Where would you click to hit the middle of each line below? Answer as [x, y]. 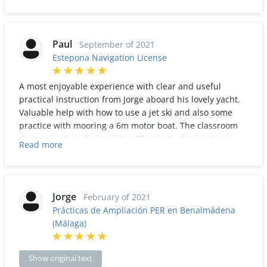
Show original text [60, 258]
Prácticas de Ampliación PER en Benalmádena [144, 210]
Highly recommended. [63, 12]
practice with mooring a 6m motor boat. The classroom [128, 125]
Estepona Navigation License [110, 58]
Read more [41, 145]
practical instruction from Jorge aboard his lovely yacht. [130, 99]
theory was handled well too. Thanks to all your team [125, 139]
